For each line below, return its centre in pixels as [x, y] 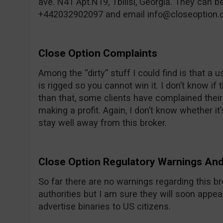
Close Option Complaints [98, 53]
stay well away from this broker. [102, 123]
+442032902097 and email [93, 14]
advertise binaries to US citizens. [104, 206]
